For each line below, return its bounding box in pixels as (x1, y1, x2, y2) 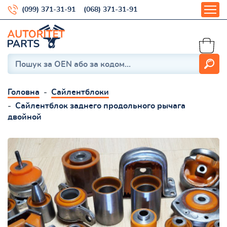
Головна (8, 88, 40, 96)
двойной (8, 112, 42, 121)
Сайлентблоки (51, 88, 109, 96)
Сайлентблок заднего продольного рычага (15, 101, 185, 110)
